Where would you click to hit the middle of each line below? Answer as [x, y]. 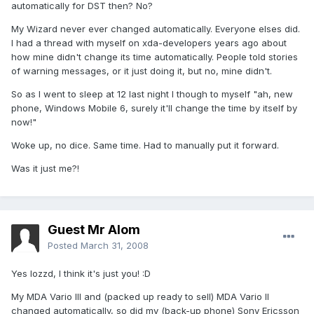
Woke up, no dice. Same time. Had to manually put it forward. [145, 145]
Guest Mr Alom [94, 230]
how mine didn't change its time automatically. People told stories [155, 57]
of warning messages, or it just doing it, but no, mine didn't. [142, 71]
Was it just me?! [45, 169]
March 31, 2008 [115, 246]
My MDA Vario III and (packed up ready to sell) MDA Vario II [140, 297]
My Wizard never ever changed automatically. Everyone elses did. [156, 29]
